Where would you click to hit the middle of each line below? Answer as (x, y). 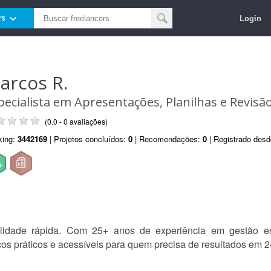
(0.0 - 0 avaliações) (76, 121)
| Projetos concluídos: (88, 139)
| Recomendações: (168, 139)
